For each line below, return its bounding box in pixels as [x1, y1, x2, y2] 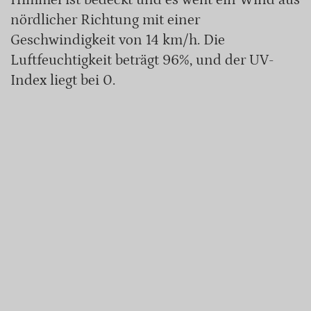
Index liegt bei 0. [10, 72, 115, 89]
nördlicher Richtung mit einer [10, 11, 200, 28]
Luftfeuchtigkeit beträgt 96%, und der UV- [10, 51, 274, 69]
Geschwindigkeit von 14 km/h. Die [10, 31, 225, 49]
